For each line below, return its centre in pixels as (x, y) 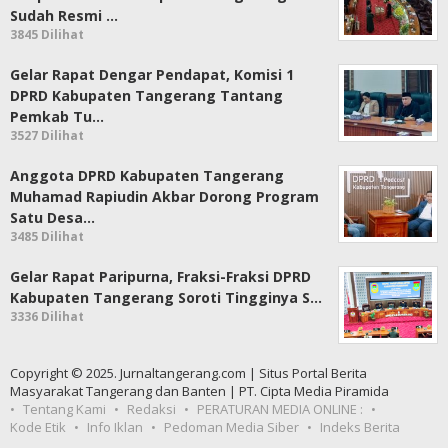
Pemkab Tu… (57, 116)
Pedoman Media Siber (231, 426)
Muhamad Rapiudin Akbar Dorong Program (164, 196)
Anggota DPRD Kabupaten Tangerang (147, 175)
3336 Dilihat (47, 316)
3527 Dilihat (47, 135)
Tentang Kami (64, 408)
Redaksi (151, 408)
